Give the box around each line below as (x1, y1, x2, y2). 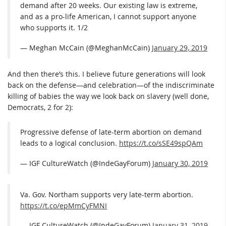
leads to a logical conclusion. (20, 138, 119, 148)
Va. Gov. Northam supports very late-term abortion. (20, 189, 193, 199)
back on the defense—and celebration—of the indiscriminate (8, 80, 214, 90)
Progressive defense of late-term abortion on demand (20, 127, 202, 137)
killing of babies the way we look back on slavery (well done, (8, 91, 209, 101)
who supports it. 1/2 (20, 23, 88, 33)
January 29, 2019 (152, 42, 207, 52)
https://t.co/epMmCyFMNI (20, 200, 107, 210)
